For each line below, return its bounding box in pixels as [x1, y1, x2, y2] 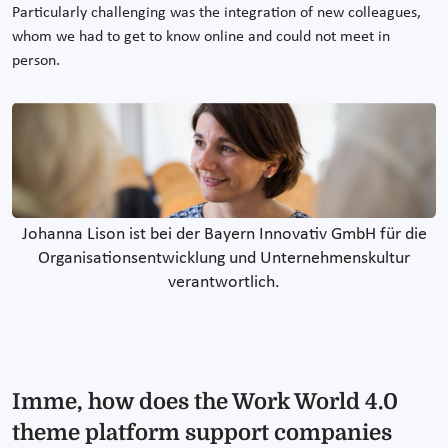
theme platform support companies [12, 420, 392, 446]
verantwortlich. [168, 273, 280, 293]
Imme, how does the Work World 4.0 [12, 389, 398, 415]
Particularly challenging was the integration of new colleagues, [12, 4, 421, 21]
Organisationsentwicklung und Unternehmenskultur [38, 249, 410, 269]
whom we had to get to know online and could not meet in [12, 28, 390, 45]
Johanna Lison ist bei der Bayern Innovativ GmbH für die [21, 225, 427, 245]
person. [12, 52, 60, 69]
